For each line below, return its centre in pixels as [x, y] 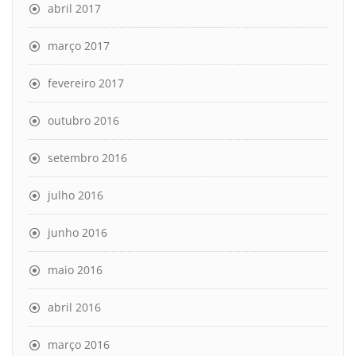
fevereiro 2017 [86, 83]
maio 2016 [75, 269]
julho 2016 [75, 195]
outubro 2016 [83, 120]
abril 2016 [74, 307]
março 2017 [79, 45]
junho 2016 [77, 232]
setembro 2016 [87, 157]
